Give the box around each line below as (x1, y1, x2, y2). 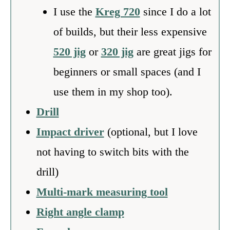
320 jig (101, 45, 133, 58)
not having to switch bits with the (36, 145, 189, 158)
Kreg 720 (95, 5, 140, 18)
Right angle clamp (36, 205, 124, 218)
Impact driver (36, 125, 104, 138)
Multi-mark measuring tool (36, 185, 168, 198)
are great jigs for (133, 45, 212, 58)
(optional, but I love (104, 125, 198, 138)
